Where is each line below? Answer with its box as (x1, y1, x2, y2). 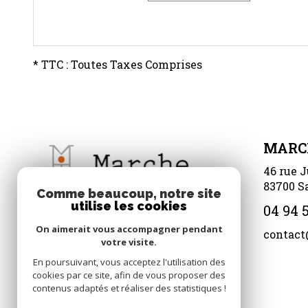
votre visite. (101, 236, 157, 248)
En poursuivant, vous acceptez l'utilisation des (32, 256, 225, 268)
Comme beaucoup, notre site (36, 186, 221, 201)
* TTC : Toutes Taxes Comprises (33, 56, 202, 71)
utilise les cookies (71, 199, 187, 213)
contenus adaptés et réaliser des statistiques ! (32, 282, 226, 294)
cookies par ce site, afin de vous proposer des (32, 269, 225, 281)
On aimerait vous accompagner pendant (35, 223, 223, 235)
